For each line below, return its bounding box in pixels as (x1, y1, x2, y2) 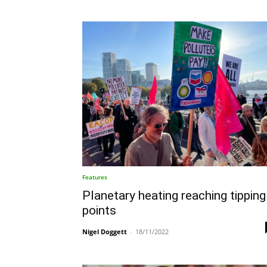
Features (82, 172, 107, 181)
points (82, 203, 116, 218)
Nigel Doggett (82, 226, 127, 236)
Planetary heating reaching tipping (82, 188, 266, 203)
